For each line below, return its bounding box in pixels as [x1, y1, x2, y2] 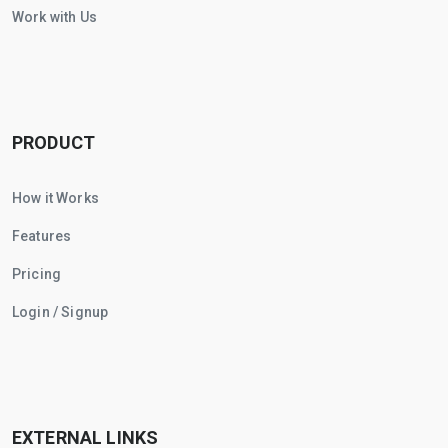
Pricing [12, 265, 62, 282]
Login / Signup [12, 303, 109, 320]
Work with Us [12, 8, 97, 25]
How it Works [12, 189, 99, 206]
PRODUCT [12, 131, 96, 153]
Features [12, 227, 72, 244]
